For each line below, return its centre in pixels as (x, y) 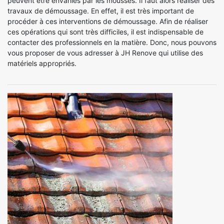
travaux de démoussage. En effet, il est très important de (101, 11)
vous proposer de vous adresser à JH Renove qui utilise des (105, 53)
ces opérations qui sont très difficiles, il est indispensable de (105, 32)
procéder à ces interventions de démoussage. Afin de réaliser (108, 21)
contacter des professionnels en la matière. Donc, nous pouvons (112, 42)
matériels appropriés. (42, 63)
